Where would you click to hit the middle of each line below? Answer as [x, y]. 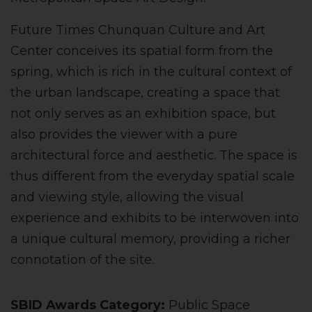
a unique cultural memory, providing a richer [150, 239]
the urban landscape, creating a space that [145, 93]
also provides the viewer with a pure [124, 134]
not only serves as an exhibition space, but [143, 114]
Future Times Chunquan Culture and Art [138, 30]
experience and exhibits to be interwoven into [155, 218]
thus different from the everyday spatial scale [153, 176]
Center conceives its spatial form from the [142, 51]
